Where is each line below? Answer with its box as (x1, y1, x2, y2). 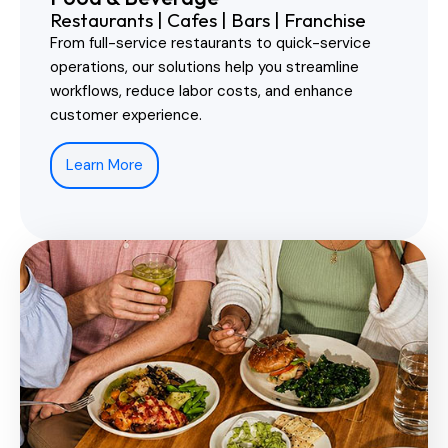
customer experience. (50, 104, 202, 125)
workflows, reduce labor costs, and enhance (50, 80, 353, 101)
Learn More (66, 154, 143, 175)
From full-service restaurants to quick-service (50, 32, 371, 53)
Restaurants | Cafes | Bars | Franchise (50, 7, 366, 32)
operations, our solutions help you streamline (50, 56, 359, 77)
